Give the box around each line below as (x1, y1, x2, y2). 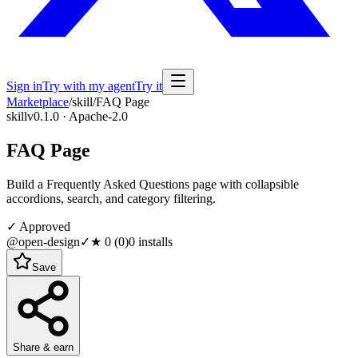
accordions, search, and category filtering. (6, 191, 216, 205)
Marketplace (6, 95, 69, 109)
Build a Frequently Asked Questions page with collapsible (6, 177, 299, 191)
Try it (135, 79, 162, 93)
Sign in (6, 79, 42, 93)
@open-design (6, 234, 80, 249)
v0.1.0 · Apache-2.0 (27, 109, 128, 123)
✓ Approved (6, 219, 70, 233)
